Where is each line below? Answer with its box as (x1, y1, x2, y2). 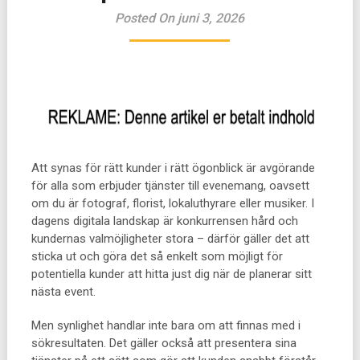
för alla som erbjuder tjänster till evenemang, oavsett (31, 178, 309, 193)
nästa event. (31, 284, 96, 299)
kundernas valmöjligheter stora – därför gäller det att (31, 231, 309, 246)
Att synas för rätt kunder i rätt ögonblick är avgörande (31, 161, 315, 175)
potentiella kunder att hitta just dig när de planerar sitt (31, 267, 312, 281)
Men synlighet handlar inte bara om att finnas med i (31, 318, 301, 333)
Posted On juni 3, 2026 (115, 10, 245, 26)
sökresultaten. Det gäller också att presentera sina (31, 336, 297, 350)
